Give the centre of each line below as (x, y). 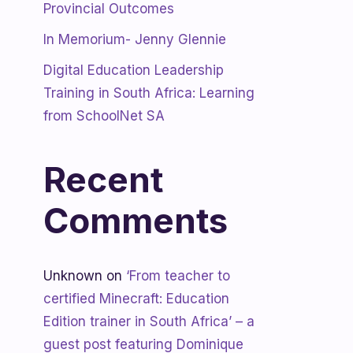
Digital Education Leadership (134, 70)
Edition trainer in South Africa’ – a (149, 321)
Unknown (73, 276)
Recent (103, 180)
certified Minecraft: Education (136, 299)
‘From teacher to (178, 276)
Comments (136, 221)
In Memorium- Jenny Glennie (135, 39)
